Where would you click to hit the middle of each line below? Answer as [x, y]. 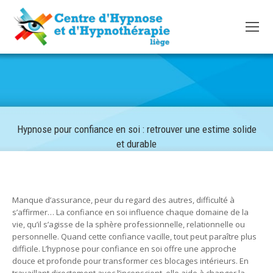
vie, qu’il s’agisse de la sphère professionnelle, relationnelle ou [129, 224]
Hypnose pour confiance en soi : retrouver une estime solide [136, 129]
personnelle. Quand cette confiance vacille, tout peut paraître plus [134, 236]
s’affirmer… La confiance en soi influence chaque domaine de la [130, 212]
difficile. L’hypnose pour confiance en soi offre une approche [124, 249]
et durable [136, 144]
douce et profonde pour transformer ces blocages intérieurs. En [130, 261]
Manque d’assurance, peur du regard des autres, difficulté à [123, 200]
